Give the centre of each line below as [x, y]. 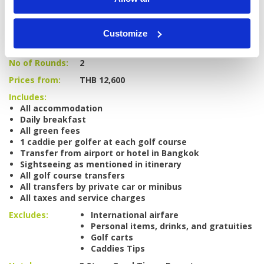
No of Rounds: [39, 63]
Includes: [28, 97]
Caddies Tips [118, 249]
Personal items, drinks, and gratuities [171, 226]
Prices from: [35, 80]
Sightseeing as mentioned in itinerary [101, 164]
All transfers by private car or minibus [101, 187]
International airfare [135, 215]
